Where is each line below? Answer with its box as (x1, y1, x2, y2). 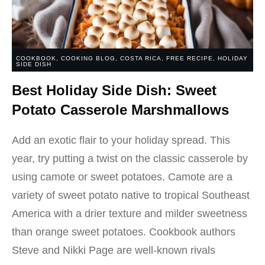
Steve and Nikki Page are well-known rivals (12, 244, 215, 256)
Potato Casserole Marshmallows (12, 102, 229, 118)
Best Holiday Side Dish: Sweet (12, 82, 216, 98)
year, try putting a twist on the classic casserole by (12, 153, 248, 164)
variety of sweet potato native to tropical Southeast (12, 189, 250, 201)
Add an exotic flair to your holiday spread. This (12, 134, 230, 146)
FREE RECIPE (166, 55, 213, 62)
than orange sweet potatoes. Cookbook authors (12, 226, 235, 238)
